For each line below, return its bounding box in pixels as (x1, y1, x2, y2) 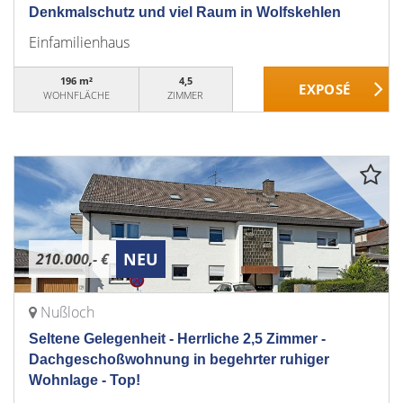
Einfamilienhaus (29, 32, 130, 52)
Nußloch (40, 302, 94, 322)
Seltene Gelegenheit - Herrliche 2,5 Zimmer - (29, 331, 326, 346)
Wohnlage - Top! (29, 372, 140, 388)
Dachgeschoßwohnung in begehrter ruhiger (29, 352, 329, 367)
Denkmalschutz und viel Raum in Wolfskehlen (29, 4, 341, 20)
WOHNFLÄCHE (42, 88, 110, 102)
